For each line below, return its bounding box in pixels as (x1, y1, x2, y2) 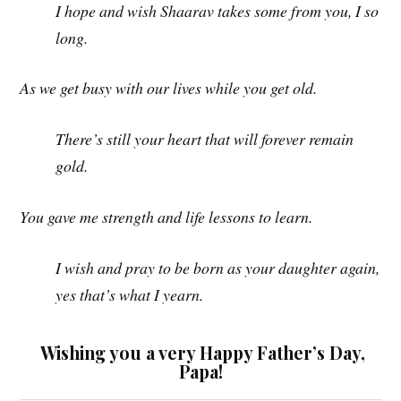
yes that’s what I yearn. (55, 283, 204, 305)
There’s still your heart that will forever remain (55, 128, 354, 150)
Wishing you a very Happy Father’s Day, (36, 340, 365, 364)
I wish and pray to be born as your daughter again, (55, 256, 380, 278)
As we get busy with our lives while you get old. (20, 77, 318, 99)
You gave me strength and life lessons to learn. (20, 205, 313, 227)
